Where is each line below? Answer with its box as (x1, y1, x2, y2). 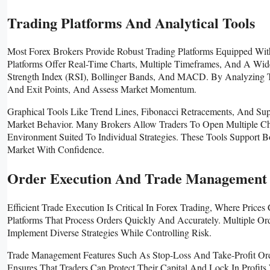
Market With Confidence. (7, 143, 104, 156)
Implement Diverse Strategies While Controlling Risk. (7, 226, 212, 239)
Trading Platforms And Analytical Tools (7, 11, 255, 33)
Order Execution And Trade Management (7, 168, 267, 189)
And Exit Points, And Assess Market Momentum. (7, 83, 196, 96)
